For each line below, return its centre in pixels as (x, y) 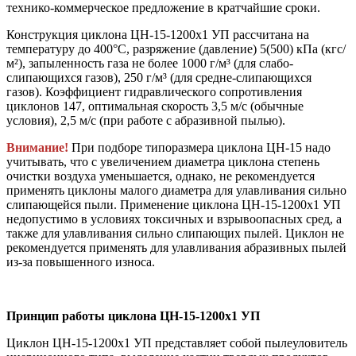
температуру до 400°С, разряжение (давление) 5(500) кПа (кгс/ (176, 49)
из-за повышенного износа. (81, 262)
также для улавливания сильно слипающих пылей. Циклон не (175, 234)
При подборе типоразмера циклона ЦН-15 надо (199, 148)
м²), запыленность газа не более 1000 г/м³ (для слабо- (150, 64)
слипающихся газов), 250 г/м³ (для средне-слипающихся (159, 78)
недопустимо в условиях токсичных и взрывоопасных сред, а (174, 219)
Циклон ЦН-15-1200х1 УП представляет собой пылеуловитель (177, 343)
